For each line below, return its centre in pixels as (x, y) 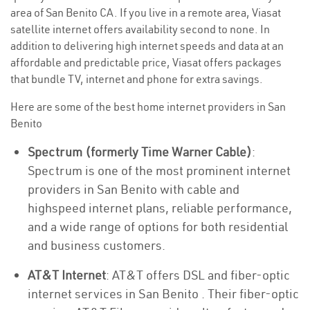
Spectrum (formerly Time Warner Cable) (140, 152)
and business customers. (97, 245)
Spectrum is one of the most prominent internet (159, 171)
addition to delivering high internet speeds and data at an (147, 46)
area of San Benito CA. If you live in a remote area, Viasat (146, 12)
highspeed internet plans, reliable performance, (160, 208)
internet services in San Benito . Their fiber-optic (163, 294)
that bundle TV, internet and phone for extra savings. (137, 79)
